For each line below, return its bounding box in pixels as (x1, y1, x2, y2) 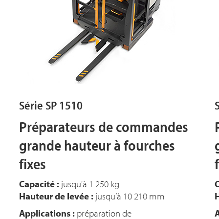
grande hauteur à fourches (19, 136, 175, 154)
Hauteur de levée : (19, 190, 93, 202)
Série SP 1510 (19, 98, 83, 112)
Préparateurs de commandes (19, 117, 188, 136)
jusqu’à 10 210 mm (93, 190, 165, 202)
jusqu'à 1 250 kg (59, 178, 119, 190)
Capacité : (19, 178, 59, 190)
